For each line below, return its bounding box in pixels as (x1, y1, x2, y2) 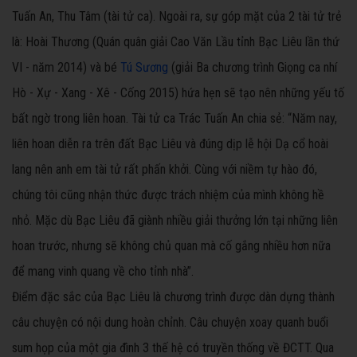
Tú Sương (120, 60, 168, 76)
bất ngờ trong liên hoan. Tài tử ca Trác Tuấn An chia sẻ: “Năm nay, (12, 111, 337, 127)
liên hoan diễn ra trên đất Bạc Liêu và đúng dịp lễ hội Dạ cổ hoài (12, 136, 328, 152)
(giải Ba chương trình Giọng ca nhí (168, 60, 337, 76)
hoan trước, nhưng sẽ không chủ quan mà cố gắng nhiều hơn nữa (12, 238, 331, 254)
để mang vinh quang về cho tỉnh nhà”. (12, 264, 197, 280)
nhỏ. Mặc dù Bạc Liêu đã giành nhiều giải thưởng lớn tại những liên (12, 213, 338, 229)
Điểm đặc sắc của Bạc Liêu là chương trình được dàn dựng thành (12, 289, 335, 305)
